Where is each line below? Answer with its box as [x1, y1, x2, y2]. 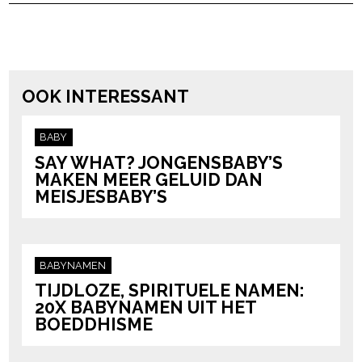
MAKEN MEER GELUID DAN [35, 169, 263, 190]
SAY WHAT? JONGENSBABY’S [35, 152, 284, 173]
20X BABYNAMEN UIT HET [35, 297, 257, 318]
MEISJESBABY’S [35, 186, 168, 207]
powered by [225, 48, 270, 57]
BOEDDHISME [35, 314, 154, 335]
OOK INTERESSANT [22, 86, 190, 107]
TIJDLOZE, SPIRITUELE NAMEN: [35, 280, 305, 301]
